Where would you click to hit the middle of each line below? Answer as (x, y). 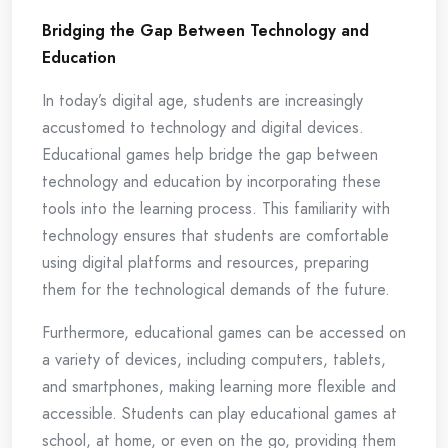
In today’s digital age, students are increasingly (202, 100)
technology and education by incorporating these (211, 181)
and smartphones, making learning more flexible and (219, 386)
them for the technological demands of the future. (216, 289)
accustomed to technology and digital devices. (203, 127)
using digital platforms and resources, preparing (205, 262)
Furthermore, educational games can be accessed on (224, 332)
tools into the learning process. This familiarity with (216, 208)
